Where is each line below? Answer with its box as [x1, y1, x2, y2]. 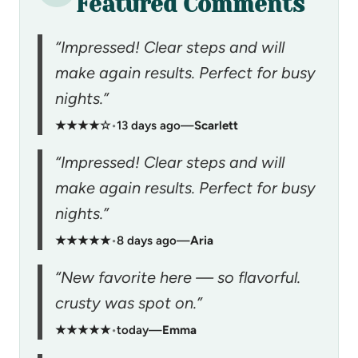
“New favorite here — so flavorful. [55, 267, 300, 287]
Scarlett [194, 117, 238, 133]
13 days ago [117, 117, 181, 133]
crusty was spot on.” [55, 292, 202, 312]
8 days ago [117, 233, 177, 248]
